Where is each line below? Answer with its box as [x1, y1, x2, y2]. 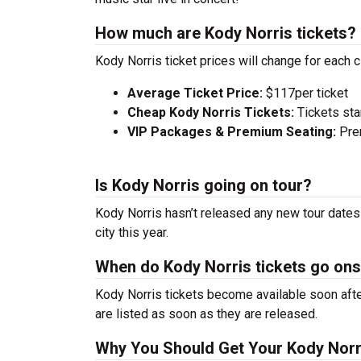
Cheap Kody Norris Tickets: [127, 105, 297, 120]
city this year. [95, 225, 168, 240]
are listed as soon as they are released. [95, 306, 317, 322]
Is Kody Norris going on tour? [95, 176, 312, 195]
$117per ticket [266, 85, 348, 101]
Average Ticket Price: [127, 85, 266, 101]
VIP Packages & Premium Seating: [127, 124, 336, 139]
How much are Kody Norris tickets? [95, 23, 356, 43]
